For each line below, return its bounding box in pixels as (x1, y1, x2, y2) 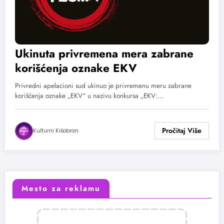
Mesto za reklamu (21, 183, 100, 194)
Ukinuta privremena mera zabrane (15, 45, 193, 61)
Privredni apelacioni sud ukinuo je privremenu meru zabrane (15, 80, 191, 90)
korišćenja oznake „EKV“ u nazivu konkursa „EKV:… (15, 90, 163, 100)
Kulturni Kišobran (33, 126, 78, 134)
